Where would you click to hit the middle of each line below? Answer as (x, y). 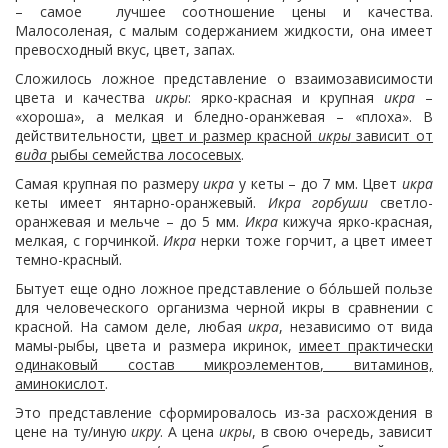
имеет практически (366, 345)
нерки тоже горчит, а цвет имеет (315, 240)
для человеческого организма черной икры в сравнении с (224, 307)
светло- (401, 202)
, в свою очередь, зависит (342, 431)
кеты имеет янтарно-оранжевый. (141, 202)
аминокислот (60, 383)
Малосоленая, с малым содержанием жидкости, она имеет (224, 30)
